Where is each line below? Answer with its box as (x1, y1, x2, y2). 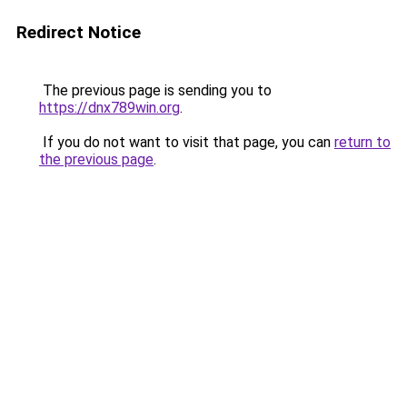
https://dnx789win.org (39, 99, 180, 116)
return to (334, 134, 391, 151)
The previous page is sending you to (39, 82, 272, 99)
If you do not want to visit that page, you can (39, 134, 334, 151)
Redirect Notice (16, 22, 141, 43)
